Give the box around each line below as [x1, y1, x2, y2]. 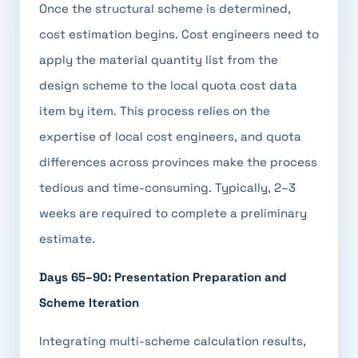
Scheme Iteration [39, 295, 139, 310]
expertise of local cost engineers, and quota [39, 129, 301, 144]
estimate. [39, 231, 95, 246]
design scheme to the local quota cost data [39, 78, 297, 93]
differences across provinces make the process [39, 154, 317, 169]
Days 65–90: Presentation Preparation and [39, 269, 287, 284]
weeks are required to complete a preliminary [39, 205, 307, 221]
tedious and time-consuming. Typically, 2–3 [39, 180, 296, 195]
